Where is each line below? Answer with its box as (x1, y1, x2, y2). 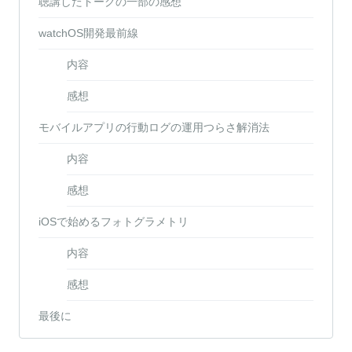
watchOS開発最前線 (38, 26, 138, 39)
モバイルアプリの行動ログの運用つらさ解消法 (38, 120, 269, 134)
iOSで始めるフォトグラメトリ (38, 214, 189, 228)
